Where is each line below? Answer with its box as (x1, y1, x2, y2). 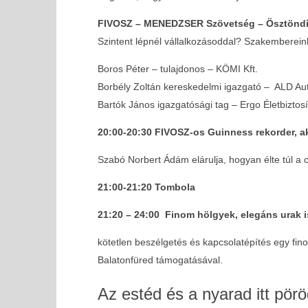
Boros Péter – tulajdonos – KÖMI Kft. (97, 63, 258, 74)
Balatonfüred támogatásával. (97, 254, 223, 265)
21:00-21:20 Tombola (97, 181, 195, 192)
